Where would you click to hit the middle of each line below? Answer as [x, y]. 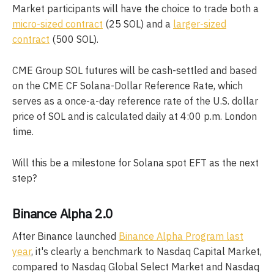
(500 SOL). [74, 39]
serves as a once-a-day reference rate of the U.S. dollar [135, 101]
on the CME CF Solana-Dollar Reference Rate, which [128, 86]
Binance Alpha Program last [181, 236]
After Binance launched [65, 236]
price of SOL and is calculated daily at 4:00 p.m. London [135, 117]
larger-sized [200, 24]
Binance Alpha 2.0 [63, 214]
